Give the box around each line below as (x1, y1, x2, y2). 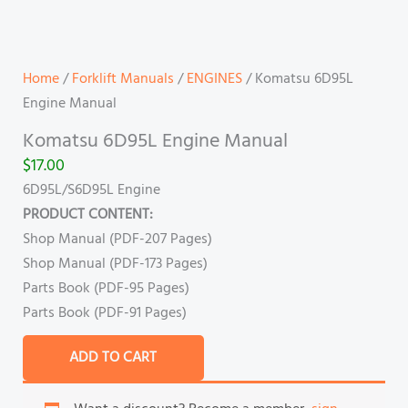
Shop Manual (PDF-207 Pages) (22, 228, 212, 252)
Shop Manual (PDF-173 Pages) (22, 252, 208, 277)
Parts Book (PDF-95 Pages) (22, 277, 189, 301)
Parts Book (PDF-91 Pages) (22, 301, 187, 326)
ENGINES (186, 67, 242, 92)
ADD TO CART (69, 346, 158, 371)
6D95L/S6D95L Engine (22, 178, 160, 203)
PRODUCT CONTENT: (22, 203, 153, 228)
